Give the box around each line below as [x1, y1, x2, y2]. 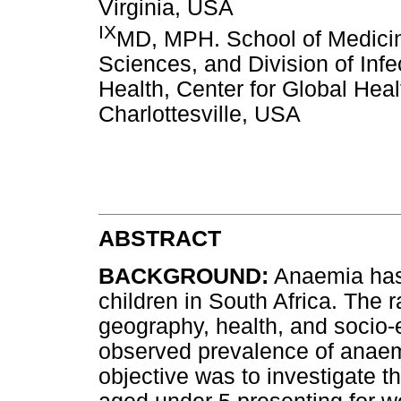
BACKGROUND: [98, 263, 269, 288]
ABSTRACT [98, 226, 221, 252]
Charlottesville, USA [98, 101, 301, 126]
